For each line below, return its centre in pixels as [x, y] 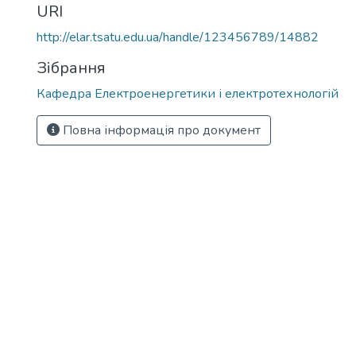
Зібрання [71, 68]
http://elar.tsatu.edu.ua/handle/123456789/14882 [178, 37]
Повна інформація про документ [160, 130]
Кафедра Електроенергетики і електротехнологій [188, 94]
